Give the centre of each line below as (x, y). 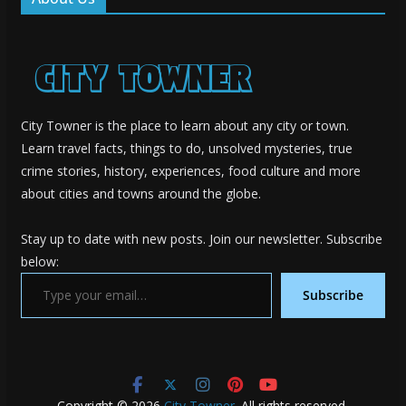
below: (39, 261)
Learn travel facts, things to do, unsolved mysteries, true (186, 148)
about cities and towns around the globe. (140, 193)
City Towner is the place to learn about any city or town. (184, 125)
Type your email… (24, 271)
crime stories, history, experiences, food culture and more (190, 170)
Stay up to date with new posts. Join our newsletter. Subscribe (201, 238)
